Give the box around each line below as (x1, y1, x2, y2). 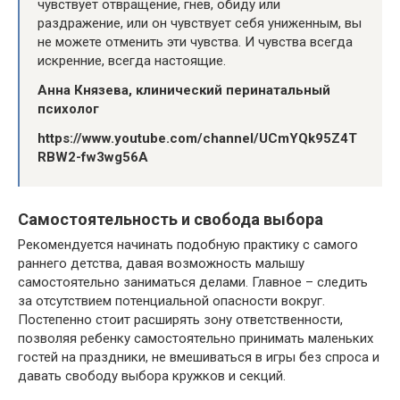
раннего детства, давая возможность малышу (18, 255, 304, 271)
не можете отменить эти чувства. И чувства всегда (37, 34, 353, 50)
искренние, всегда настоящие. (37, 53, 226, 69)
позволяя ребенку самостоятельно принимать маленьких (18, 330, 373, 346)
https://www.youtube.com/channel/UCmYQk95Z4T (37, 130, 357, 146)
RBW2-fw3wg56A (37, 149, 148, 165)
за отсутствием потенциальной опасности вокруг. (18, 293, 325, 309)
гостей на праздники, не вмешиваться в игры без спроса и (18, 349, 379, 365)
